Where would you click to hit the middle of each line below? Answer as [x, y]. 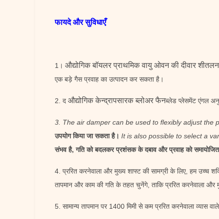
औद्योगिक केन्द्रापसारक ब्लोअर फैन [117, 100]
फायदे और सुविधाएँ [80, 22]
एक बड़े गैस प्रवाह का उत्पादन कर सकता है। [109, 79]
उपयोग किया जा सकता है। [87, 136]
